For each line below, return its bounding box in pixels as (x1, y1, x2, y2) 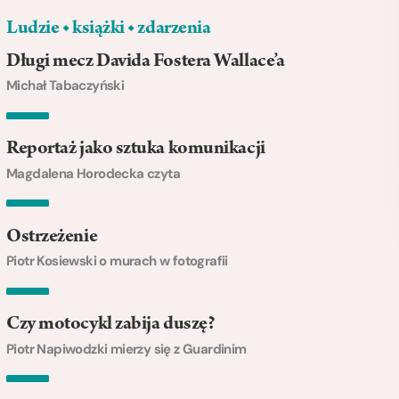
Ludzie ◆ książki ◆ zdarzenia (6, 19, 211, 39)
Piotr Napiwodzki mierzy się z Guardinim (6, 339, 247, 358)
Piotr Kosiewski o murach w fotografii (6, 252, 228, 271)
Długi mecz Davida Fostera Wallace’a (6, 52, 285, 72)
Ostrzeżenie (6, 227, 98, 248)
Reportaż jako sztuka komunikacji (6, 140, 265, 160)
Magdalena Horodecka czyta (6, 164, 180, 183)
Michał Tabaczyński (6, 77, 125, 95)
